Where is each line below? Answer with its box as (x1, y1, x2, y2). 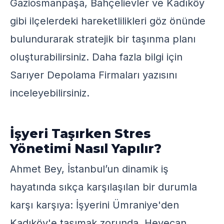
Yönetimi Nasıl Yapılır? (10, 141, 161, 156)
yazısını (139, 69, 177, 81)
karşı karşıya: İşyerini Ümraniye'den (10, 199, 179, 211)
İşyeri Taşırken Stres (10, 126, 150, 141)
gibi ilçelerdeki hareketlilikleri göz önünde (10, 15, 205, 27)
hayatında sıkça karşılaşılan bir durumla (10, 181, 197, 193)
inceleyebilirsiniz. (10, 87, 89, 99)
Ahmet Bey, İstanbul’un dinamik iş (10, 163, 168, 175)
